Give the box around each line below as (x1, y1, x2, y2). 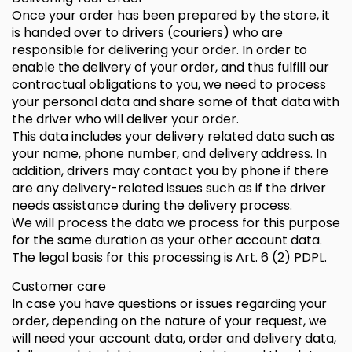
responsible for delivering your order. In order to (12, 41, 307, 59)
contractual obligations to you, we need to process (12, 75, 326, 93)
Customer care (12, 277, 106, 295)
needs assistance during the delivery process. (12, 196, 292, 214)
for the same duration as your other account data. (12, 231, 322, 249)
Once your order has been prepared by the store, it (12, 6, 330, 24)
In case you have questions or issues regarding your (12, 295, 327, 313)
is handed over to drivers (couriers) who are (12, 24, 283, 42)
